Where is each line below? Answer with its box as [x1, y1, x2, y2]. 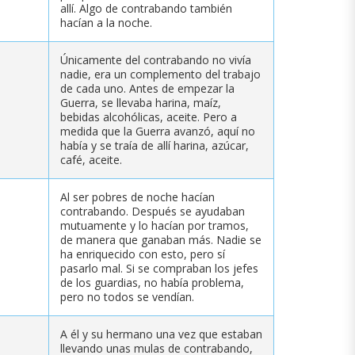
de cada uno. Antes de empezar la [60, 80, 235, 96]
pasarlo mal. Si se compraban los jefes [60, 260, 258, 276]
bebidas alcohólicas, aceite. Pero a [60, 109, 237, 124]
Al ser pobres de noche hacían [60, 189, 215, 204]
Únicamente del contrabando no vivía [60, 52, 251, 67]
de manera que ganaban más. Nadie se [60, 231, 261, 247]
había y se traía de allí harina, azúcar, [60, 137, 249, 153]
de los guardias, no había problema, [60, 274, 244, 290]
